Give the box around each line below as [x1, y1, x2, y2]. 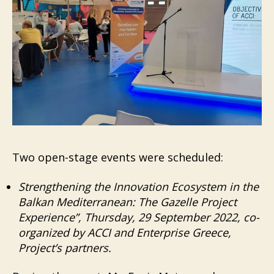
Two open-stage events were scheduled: [12, 150, 223, 165]
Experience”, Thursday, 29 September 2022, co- [18, 209, 259, 224]
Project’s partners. [18, 240, 111, 255]
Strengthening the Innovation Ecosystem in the [18, 179, 259, 194]
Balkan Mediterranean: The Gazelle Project [18, 194, 237, 209]
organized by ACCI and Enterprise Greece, [18, 224, 231, 240]
